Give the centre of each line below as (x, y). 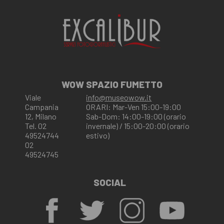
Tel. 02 (36, 125)
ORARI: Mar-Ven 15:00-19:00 (134, 106)
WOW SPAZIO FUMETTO (112, 84)
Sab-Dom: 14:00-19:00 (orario (136, 116)
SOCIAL (109, 182)
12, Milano (41, 116)
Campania (42, 106)
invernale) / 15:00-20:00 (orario (138, 125)
